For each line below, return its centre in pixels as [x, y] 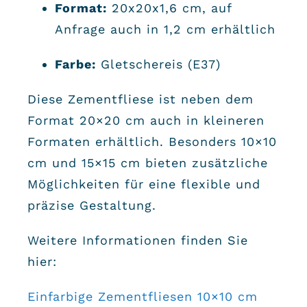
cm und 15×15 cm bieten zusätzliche [147, 162]
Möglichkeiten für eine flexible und [144, 184]
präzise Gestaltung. [91, 205]
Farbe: [75, 64]
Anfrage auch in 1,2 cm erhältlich [165, 29]
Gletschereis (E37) [158, 64]
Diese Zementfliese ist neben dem [140, 99]
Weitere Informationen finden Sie [137, 240]
